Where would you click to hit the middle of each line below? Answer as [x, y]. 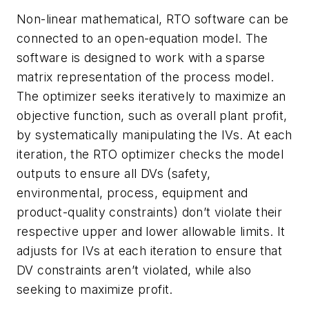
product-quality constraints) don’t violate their [150, 212]
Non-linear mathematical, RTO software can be [153, 19]
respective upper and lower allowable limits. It [151, 231]
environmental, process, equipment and [132, 192]
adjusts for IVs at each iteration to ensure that [150, 250]
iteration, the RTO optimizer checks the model [150, 154]
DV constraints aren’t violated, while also [134, 270]
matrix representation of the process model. [146, 77]
